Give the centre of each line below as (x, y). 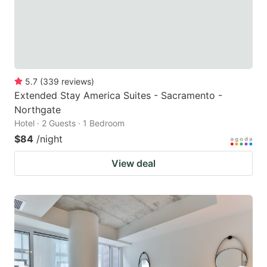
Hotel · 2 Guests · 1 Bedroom (69, 123)
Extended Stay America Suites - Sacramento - (118, 95)
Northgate (38, 109)
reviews (76, 81)
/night (49, 139)
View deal (133, 163)
